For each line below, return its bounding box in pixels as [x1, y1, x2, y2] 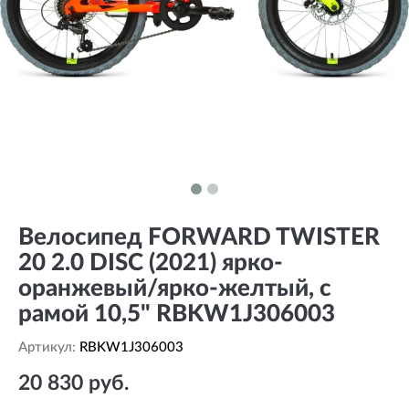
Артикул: [18, 341, 79, 354]
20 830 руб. [18, 372, 129, 393]
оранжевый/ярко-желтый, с [18, 277, 331, 300]
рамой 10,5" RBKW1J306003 [18, 302, 335, 326]
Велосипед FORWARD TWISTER [18, 225, 380, 249]
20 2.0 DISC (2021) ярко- [18, 251, 283, 275]
